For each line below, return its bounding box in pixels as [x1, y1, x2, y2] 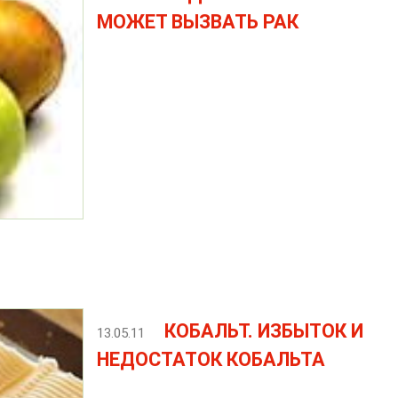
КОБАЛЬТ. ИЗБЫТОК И [163, 320, 363, 343]
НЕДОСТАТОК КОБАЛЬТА [97, 348, 325, 371]
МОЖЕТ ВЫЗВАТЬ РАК [97, 11, 298, 34]
